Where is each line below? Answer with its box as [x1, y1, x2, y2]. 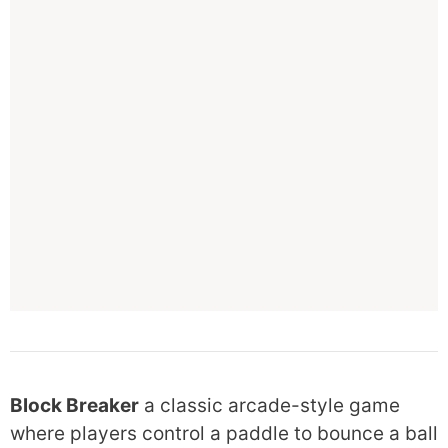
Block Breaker [10, 394, 139, 417]
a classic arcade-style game [139, 394, 400, 417]
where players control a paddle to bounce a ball [10, 422, 438, 445]
